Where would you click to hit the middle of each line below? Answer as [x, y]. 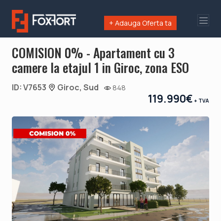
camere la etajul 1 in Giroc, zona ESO [100, 67]
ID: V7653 [30, 87]
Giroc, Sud [77, 87]
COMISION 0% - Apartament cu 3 [93, 52]
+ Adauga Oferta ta [141, 23]
